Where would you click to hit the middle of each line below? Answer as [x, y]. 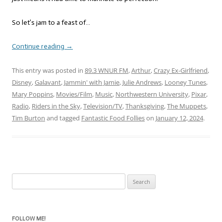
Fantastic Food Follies [113, 118]
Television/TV [103, 106]
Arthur [141, 71]
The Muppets [187, 106]
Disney [22, 83]
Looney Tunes [185, 83]
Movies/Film [74, 94]
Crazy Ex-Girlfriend [181, 71]
